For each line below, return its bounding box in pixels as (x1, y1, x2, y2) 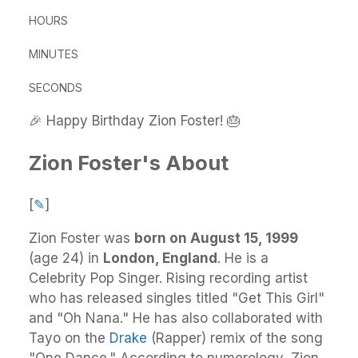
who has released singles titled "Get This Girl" (29, 290, 324, 307)
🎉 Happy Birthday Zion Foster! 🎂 (29, 113, 241, 129)
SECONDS (29, 81, 82, 94)
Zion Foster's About (29, 150, 229, 176)
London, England (103, 250, 217, 267)
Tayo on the (29, 330, 109, 347)
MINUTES (29, 47, 78, 61)
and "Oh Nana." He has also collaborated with (29, 310, 323, 327)
